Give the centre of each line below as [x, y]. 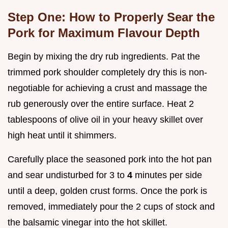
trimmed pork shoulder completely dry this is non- [107, 72]
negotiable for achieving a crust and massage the [107, 88]
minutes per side [168, 175]
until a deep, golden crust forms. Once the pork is [107, 191]
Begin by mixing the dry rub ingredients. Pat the [104, 56]
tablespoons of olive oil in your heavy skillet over [105, 119]
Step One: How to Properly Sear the [111, 17]
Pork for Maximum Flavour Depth [104, 33]
